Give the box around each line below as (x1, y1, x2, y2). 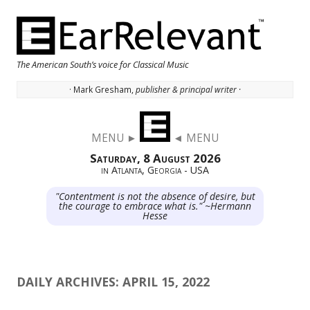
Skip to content (226, 113, 293, 127)
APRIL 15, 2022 (122, 273, 210, 291)
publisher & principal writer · (136, 84, 241, 95)
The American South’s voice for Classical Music (17, 58, 189, 71)
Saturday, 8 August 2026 (89, 150, 221, 167)
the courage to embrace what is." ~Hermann (59, 199, 251, 213)
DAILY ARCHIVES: (17, 273, 122, 291)
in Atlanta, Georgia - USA (101, 163, 209, 177)
